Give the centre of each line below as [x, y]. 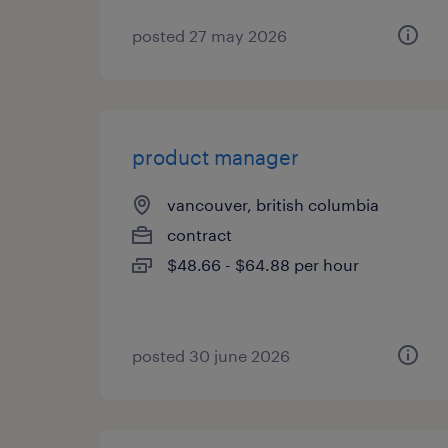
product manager [215, 157]
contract [199, 234]
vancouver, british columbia [273, 204]
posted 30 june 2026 [211, 355]
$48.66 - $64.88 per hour [263, 264]
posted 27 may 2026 [209, 35]
